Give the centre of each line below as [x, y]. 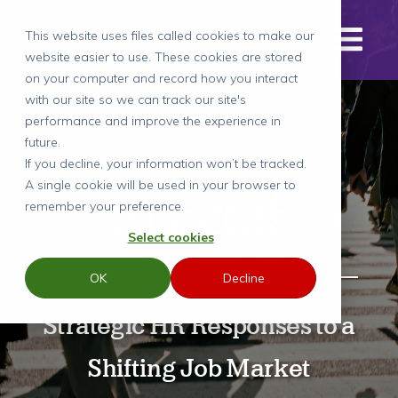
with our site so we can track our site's [135, 99]
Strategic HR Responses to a [199, 326]
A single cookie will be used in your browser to [160, 185]
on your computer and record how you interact [161, 78]
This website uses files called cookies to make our [170, 36]
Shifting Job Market [199, 369]
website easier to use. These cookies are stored [163, 57]
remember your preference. [104, 206]
